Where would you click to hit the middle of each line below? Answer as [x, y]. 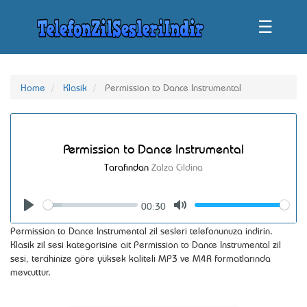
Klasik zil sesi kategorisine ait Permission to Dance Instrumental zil [146, 244]
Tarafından [128, 166]
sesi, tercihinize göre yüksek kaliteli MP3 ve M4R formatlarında [140, 257]
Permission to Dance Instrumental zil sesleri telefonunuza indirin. [142, 230]
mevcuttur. [30, 271]
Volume [257, 206]
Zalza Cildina [177, 166]
